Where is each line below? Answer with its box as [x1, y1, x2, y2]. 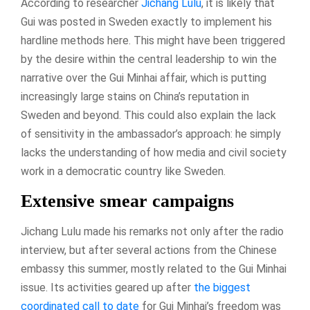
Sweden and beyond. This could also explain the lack [21, 108, 276, 122]
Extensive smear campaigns [21, 190, 234, 211]
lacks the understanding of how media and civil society [21, 145, 286, 159]
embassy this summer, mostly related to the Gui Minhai [21, 262, 286, 275]
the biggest [194, 280, 250, 294]
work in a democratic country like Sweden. [21, 164, 226, 178]
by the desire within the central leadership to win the [21, 52, 277, 66]
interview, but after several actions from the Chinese [21, 243, 277, 257]
